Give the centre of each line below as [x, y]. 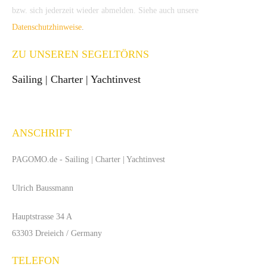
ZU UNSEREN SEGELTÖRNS [80, 54]
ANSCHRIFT [42, 133]
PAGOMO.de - [37, 159]
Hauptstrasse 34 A [42, 217]
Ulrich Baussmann [43, 188]
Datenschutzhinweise [47, 27]
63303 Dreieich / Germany [57, 233]
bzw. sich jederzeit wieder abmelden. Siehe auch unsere [105, 10]
